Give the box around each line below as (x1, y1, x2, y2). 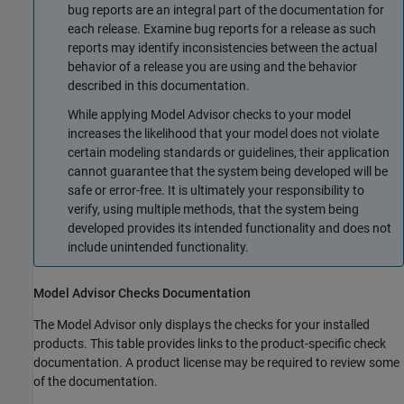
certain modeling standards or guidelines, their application (68, 144, 390, 160)
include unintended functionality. (68, 239, 249, 254)
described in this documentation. (68, 78, 250, 94)
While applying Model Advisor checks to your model (68, 106, 351, 122)
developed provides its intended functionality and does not (68, 220, 391, 235)
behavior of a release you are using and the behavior (68, 60, 357, 75)
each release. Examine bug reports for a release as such (68, 22, 376, 37)
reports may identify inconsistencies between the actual (68, 41, 377, 56)
